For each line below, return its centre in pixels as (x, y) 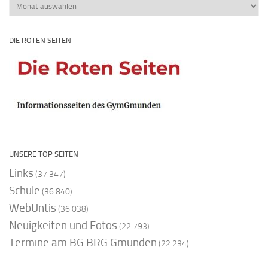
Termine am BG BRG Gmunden (83, 243)
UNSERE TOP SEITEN (44, 154)
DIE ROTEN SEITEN (40, 41)
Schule (25, 191)
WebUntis (33, 208)
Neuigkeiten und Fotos (63, 226)
